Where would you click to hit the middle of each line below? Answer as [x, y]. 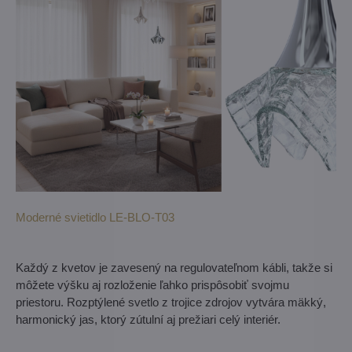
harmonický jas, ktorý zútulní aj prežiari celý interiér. [148, 320]
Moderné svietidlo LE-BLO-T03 [95, 218]
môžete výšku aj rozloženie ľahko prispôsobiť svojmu [152, 285]
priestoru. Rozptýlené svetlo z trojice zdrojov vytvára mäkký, [171, 302]
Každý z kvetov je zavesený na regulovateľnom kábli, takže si [174, 268]
